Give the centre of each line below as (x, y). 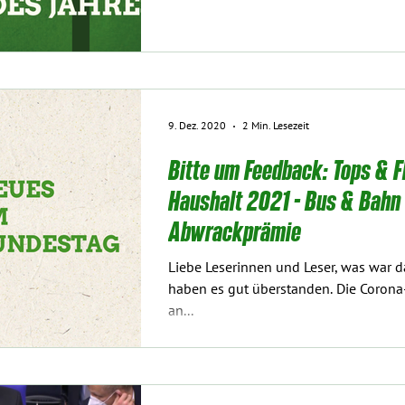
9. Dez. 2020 (197, 126)
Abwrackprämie (235, 230)
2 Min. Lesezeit (276, 126)
